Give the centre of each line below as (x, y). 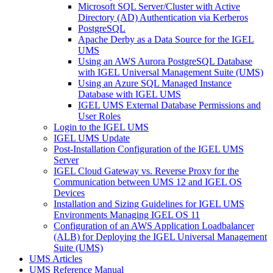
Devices (69, 193)
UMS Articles (56, 259)
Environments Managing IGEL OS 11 (127, 215)
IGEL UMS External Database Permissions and (169, 105)
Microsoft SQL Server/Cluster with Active (159, 6)
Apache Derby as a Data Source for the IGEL (166, 39)
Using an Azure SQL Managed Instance (155, 83)
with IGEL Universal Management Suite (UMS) (171, 72)
